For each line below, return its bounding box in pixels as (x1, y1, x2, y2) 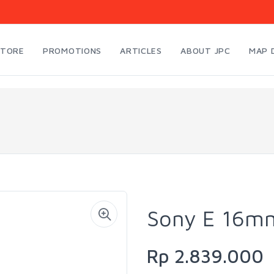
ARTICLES (120, 45, 162, 56)
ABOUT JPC (180, 45, 231, 56)
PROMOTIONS (43, 45, 102, 56)
